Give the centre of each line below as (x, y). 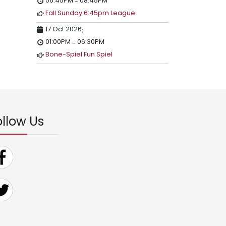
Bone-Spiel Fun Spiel (79, 54)
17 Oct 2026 (64, 29)
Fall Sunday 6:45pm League (90, 13)
